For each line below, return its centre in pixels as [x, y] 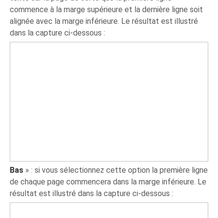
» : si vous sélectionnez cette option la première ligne [116, 170]
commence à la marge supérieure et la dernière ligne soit [107, 9]
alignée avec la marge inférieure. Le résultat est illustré [104, 21]
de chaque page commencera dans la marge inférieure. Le [108, 182]
